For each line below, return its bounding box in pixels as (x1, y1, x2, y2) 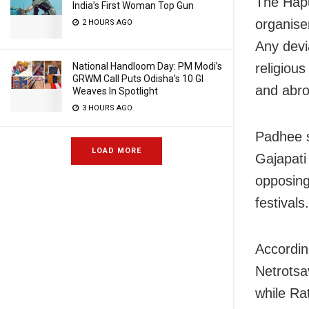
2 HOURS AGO (80, 18, 132, 27)
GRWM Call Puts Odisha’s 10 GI (72, 73, 203, 84)
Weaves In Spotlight (72, 86, 158, 97)
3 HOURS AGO (80, 103, 132, 112)
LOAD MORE (92, 146, 141, 155)
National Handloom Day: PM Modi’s (72, 61, 222, 72)
